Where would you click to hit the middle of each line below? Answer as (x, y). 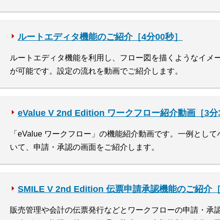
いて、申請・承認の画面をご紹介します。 (84, 147)
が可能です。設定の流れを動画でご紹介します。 (96, 71)
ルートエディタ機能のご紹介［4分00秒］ (100, 37)
